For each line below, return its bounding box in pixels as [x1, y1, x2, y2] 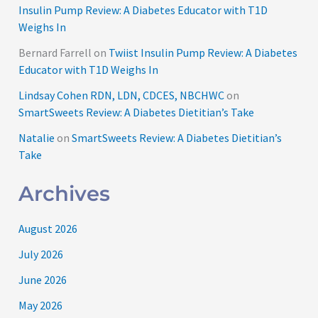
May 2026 [18, 298, 63, 313]
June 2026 [18, 273, 67, 287]
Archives [18, 181, 111, 207]
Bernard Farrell [18, 45, 92, 60]
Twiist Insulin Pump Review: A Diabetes [109, 45, 298, 60]
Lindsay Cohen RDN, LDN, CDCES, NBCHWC [18, 87, 225, 102]
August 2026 [18, 221, 78, 236]
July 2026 [18, 247, 64, 262]
